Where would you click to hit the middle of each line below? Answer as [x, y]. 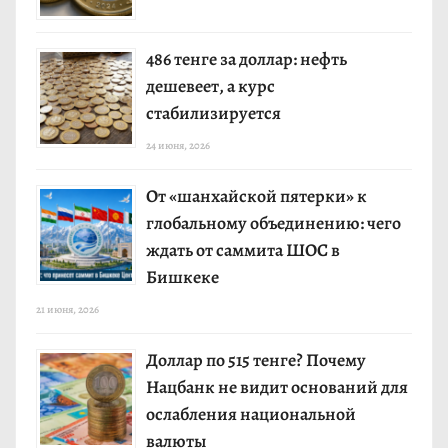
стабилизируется [213, 113]
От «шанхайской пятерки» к [256, 196]
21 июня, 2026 [67, 310]
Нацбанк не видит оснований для [277, 387]
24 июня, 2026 [178, 146]
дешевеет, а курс [210, 86]
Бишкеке [182, 277]
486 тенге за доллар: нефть [246, 59]
